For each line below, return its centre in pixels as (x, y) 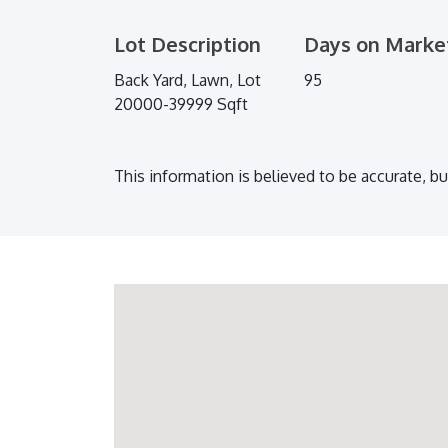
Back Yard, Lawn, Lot (187, 80)
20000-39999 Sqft (181, 104)
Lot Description (187, 44)
